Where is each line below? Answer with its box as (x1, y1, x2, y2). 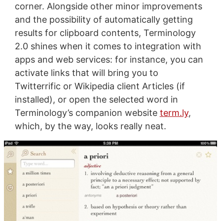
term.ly (159, 107, 188, 118)
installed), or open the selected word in (14, 94, 178, 105)
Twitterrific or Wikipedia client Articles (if (14, 80, 185, 91)
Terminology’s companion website (14, 107, 160, 118)
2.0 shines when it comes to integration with (14, 40, 201, 51)
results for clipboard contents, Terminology (14, 27, 196, 38)
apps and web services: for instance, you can (14, 54, 203, 65)
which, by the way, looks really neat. (14, 120, 166, 131)
